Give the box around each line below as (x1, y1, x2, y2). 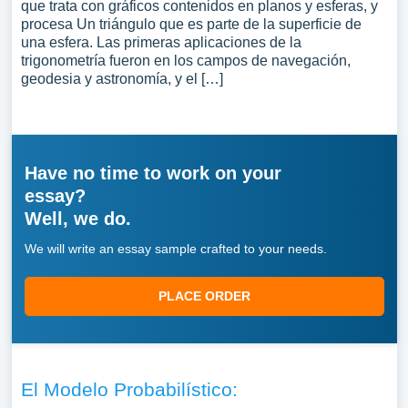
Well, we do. (24, 209, 131, 229)
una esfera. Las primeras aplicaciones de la (20, 35, 301, 50)
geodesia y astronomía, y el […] (20, 71, 223, 87)
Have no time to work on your (24, 163, 281, 183)
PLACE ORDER (158, 289, 250, 303)
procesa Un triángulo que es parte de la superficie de (20, 16, 362, 32)
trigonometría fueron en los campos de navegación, (20, 53, 351, 68)
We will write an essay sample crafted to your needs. (24, 241, 327, 256)
